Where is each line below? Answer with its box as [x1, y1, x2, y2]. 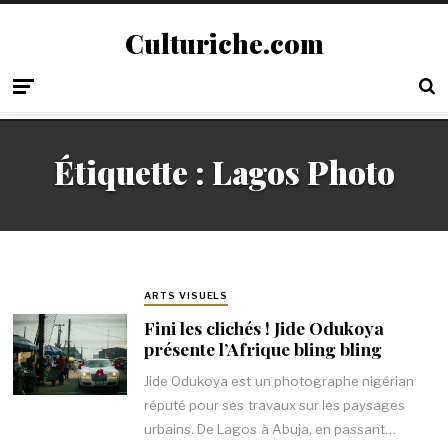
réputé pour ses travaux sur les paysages [143, 397, 406, 414]
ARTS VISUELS [143, 290, 229, 302]
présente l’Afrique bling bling [143, 336, 382, 360]
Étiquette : [53, 151, 212, 194]
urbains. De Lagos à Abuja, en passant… [143, 421, 397, 438]
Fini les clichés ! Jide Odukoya [143, 315, 384, 339]
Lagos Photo [211, 151, 395, 194]
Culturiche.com [124, 25, 324, 61]
